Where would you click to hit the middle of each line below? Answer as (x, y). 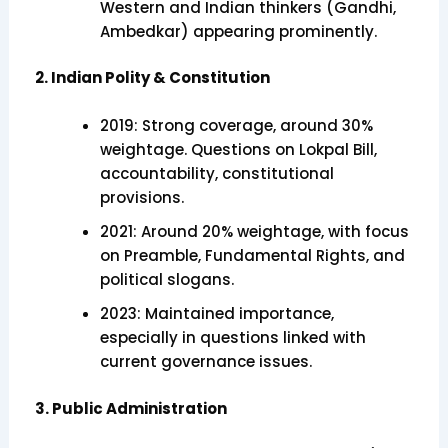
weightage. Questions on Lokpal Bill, (238, 150)
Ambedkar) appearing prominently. (238, 31)
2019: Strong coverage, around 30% (236, 126)
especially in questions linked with (232, 338)
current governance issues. (205, 362)
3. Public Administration (130, 408)
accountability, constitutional (216, 174)
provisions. (141, 198)
